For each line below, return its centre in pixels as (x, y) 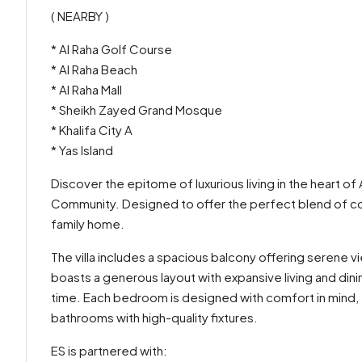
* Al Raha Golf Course (112, 49)
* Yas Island (82, 150)
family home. (88, 223)
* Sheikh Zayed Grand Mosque (137, 109)
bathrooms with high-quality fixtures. (154, 317)
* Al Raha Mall (86, 89)
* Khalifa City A (92, 130)
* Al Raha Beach (94, 69)
